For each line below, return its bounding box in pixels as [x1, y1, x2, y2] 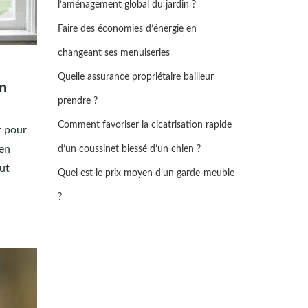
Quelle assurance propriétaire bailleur [57, 72, 214, 82]
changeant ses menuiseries [57, 48, 170, 58]
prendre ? [57, 96, 98, 106]
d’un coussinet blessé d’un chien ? [57, 144, 201, 154]
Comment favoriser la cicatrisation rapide [57, 120, 232, 130]
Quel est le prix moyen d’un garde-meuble [57, 168, 234, 178]
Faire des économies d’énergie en [57, 24, 197, 34]
